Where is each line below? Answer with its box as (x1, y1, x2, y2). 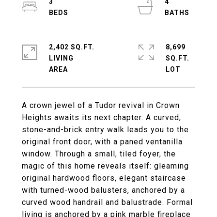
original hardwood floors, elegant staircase (22, 173, 186, 183)
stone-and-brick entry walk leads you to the (22, 125, 189, 134)
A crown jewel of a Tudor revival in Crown (22, 101, 180, 110)
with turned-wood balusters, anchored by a (22, 186, 185, 195)
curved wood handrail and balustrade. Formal (22, 198, 193, 207)
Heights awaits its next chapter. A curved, (22, 113, 181, 122)
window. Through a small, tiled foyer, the (22, 149, 176, 158)
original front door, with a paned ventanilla (22, 137, 183, 146)
